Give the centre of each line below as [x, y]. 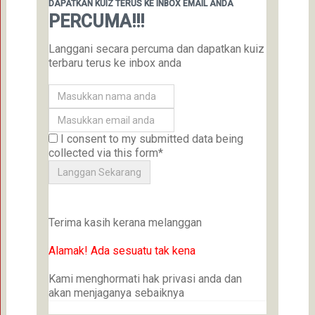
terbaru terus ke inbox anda [115, 63]
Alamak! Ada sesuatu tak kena [122, 250]
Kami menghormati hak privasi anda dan [145, 278]
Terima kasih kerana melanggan [125, 222]
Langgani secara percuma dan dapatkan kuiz [156, 49]
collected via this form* [105, 153]
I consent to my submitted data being [150, 139]
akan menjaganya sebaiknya [116, 292]
